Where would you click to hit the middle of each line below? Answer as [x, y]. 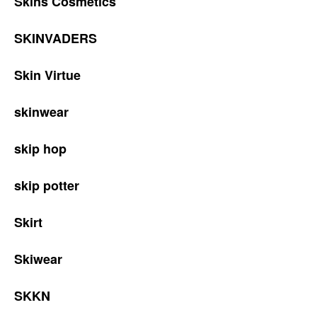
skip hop [40, 149]
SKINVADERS [56, 38]
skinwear [41, 112]
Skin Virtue [47, 75]
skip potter [47, 185]
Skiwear [38, 259]
